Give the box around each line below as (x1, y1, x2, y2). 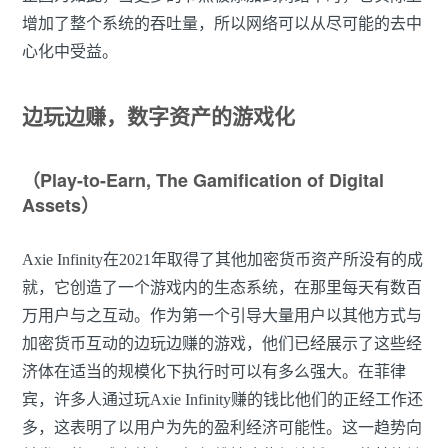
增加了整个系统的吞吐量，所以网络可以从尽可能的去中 (22, 15, 422, 33)
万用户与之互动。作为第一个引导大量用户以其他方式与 (22, 307, 422, 325)
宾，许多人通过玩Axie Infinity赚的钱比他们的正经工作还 (22, 391, 423, 409)
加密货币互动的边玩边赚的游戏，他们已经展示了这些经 (22, 335, 422, 353)
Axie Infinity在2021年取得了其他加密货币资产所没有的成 (22, 251, 423, 269)
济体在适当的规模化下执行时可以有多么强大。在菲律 (22, 363, 406, 381)
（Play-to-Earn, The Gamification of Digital (22, 167, 384, 194)
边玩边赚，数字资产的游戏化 (22, 100, 295, 131)
